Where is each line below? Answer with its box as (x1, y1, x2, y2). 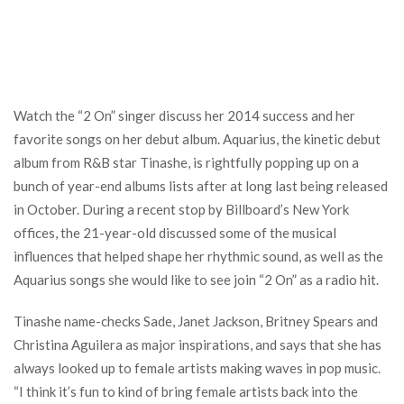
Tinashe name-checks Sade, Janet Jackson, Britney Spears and (14, 313, 378, 329)
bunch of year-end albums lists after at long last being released (14, 178, 388, 194)
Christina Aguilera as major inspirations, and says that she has (14, 336, 381, 353)
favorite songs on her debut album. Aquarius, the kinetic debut (14, 131, 381, 147)
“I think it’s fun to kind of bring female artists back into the (14, 383, 358, 399)
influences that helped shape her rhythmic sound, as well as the (14, 248, 383, 264)
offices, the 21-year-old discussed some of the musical (14, 225, 336, 241)
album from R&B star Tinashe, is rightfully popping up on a (14, 154, 359, 170)
